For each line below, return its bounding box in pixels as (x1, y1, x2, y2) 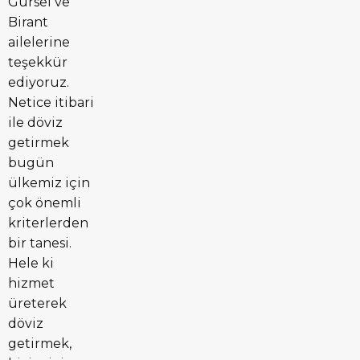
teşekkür (8, 54, 67, 70)
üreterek (8, 295, 67, 311)
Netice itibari (8, 94, 94, 110)
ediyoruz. (8, 74, 69, 90)
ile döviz (8, 114, 63, 130)
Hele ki (8, 255, 54, 271)
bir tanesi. (8, 235, 72, 251)
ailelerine (8, 34, 70, 50)
